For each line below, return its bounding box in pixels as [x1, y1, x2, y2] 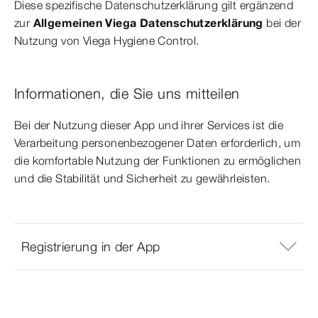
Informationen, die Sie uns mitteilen [14, 84, 240, 103]
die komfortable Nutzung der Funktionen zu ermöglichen [14, 153, 302, 168]
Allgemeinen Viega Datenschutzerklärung [33, 16, 263, 31]
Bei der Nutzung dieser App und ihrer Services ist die [14, 118, 284, 133]
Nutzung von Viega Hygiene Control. [14, 33, 199, 48]
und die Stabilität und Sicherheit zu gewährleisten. [14, 171, 270, 186]
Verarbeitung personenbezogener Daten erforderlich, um [14, 136, 301, 150]
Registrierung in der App [21, 238, 160, 255]
